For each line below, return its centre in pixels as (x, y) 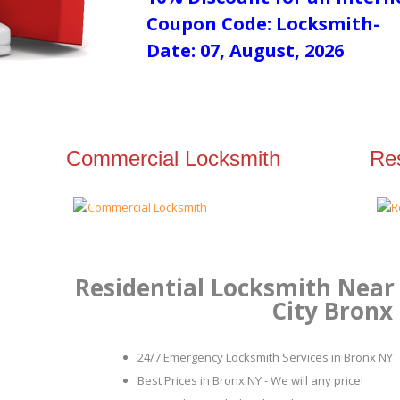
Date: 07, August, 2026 (245, 50)
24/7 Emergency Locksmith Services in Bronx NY (265, 357)
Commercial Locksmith (173, 158)
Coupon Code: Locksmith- (263, 24)
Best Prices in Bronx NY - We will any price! (250, 380)
